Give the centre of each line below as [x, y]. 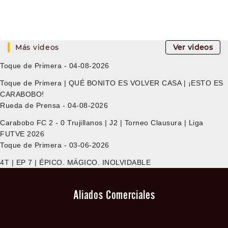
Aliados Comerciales [114, 195]
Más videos [37, 47]
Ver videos [193, 47]
